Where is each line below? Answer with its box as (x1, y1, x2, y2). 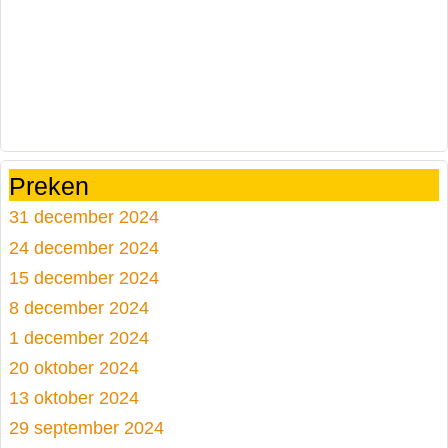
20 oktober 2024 (9, 357, 139, 379)
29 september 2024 (9, 417, 164, 439)
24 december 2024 (9, 237, 159, 259)
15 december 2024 (9, 267, 159, 289)
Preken (9, 171, 89, 200)
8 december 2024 (9, 297, 149, 319)
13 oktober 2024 (9, 387, 139, 409)
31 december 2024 (9, 205, 159, 227)
